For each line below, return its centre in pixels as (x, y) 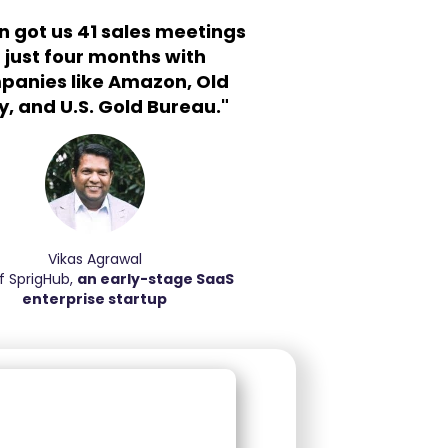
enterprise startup (95, 299)
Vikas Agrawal (94, 259)
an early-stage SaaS (155, 279)
